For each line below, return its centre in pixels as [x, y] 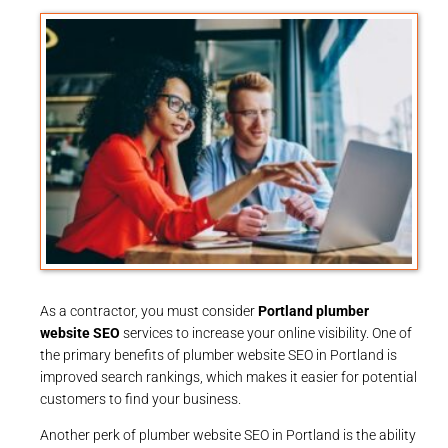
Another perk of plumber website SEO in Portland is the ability [228, 434]
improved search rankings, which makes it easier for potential [228, 376]
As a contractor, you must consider [149, 310]
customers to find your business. [140, 398]
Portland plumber [313, 310]
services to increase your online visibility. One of [266, 332]
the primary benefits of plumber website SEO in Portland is [218, 354]
